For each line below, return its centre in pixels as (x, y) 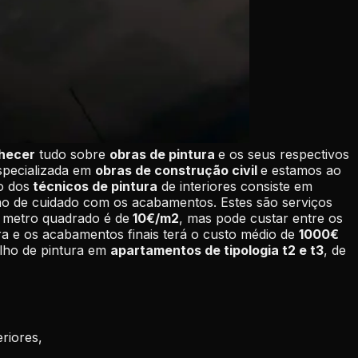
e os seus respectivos (284, 154)
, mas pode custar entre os (261, 218)
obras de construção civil (178, 170)
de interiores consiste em (235, 186)
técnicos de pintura (93, 186)
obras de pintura (164, 154)
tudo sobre (72, 154)
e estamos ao (301, 170)
